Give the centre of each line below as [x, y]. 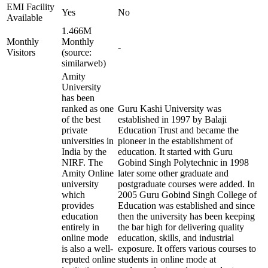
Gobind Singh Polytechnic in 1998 [183, 162]
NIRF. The [82, 162]
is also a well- [87, 249]
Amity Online [88, 173]
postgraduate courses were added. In [186, 184]
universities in [88, 141]
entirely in [80, 227]
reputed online [89, 259]
